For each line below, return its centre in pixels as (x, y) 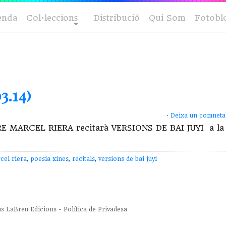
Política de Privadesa (95, 210)
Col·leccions (52, 18)
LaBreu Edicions (31, 210)
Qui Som (167, 18)
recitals (83, 159)
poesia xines (49, 159)
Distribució (117, 18)
